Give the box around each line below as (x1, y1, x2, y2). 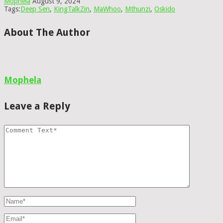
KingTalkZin (54, 5, 90, 13)
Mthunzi (125, 5, 150, 13)
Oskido (154, 5, 175, 13)
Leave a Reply (4, 100, 70, 112)
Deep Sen (20, 5, 50, 13)
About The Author (4, 26, 90, 38)
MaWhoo (94, 5, 121, 13)
